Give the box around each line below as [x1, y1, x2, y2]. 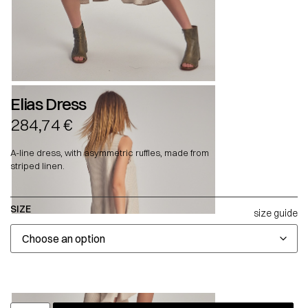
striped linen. [10, 160, 65, 172]
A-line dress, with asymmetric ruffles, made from [10, 147, 209, 159]
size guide [254, 206, 298, 219]
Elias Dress [10, 93, 86, 114]
